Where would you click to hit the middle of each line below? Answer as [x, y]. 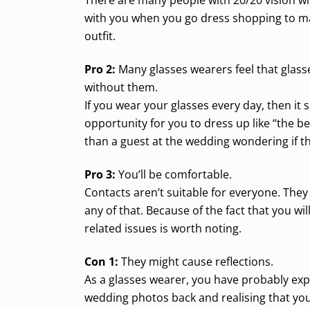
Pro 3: [100, 174]
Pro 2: [100, 69]
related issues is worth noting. [163, 228]
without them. [121, 87]
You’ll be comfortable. [174, 174]
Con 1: [101, 261]
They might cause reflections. [196, 261]
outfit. [100, 36]
